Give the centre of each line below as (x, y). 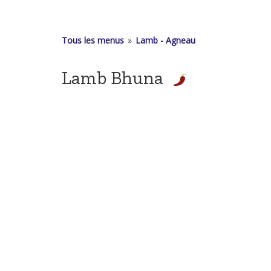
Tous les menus (93, 40)
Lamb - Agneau (165, 40)
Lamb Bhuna (113, 78)
